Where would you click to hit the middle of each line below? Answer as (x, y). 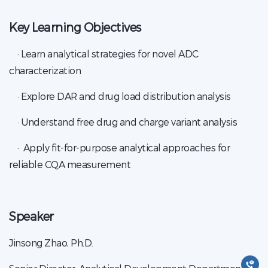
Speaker (33, 216)
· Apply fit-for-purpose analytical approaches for (119, 147)
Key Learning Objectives (75, 27)
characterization (45, 70)
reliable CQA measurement (70, 164)
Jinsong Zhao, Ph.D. (51, 243)
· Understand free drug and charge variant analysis (123, 122)
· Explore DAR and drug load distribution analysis (120, 96)
